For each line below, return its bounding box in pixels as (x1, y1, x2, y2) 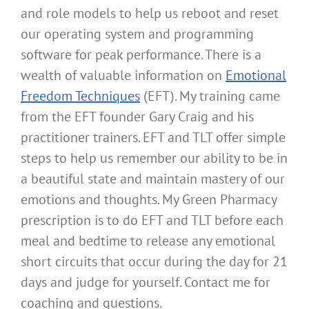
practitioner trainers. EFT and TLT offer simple (21, 128, 286, 146)
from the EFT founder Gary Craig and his (21, 107, 254, 126)
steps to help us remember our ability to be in (21, 148, 288, 167)
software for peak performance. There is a (21, 45, 261, 63)
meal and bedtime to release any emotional (21, 231, 275, 250)
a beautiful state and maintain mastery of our (21, 169, 285, 188)
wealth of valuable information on (21, 66, 226, 84)
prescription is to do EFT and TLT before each (21, 210, 283, 229)
